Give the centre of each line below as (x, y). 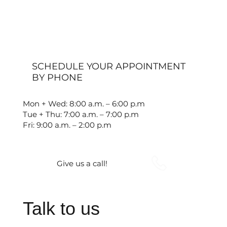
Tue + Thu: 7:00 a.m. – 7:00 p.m (81, 115)
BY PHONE (57, 78)
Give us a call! (82, 163)
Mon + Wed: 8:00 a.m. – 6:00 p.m (84, 104)
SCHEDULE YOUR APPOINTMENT (108, 67)
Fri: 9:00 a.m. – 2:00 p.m (67, 125)
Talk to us (61, 209)
